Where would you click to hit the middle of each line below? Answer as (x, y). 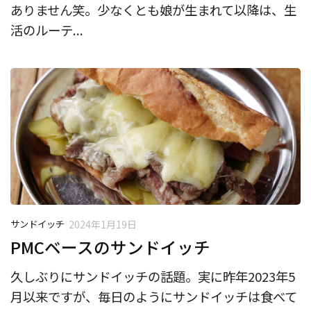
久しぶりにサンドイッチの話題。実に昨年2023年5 (153, 277)
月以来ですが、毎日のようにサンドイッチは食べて (154, 297)
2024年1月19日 (103, 225)
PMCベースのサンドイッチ (110, 247)
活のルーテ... (47, 30)
